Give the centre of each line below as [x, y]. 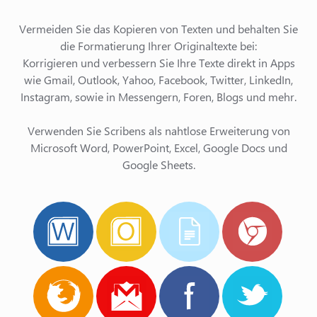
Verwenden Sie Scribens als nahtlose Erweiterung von [158, 131]
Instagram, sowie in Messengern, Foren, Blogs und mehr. [158, 97]
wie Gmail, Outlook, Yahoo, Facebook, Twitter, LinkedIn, [158, 80]
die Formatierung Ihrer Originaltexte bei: [158, 46]
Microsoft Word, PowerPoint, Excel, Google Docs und [158, 148]
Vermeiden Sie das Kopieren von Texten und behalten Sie [158, 29]
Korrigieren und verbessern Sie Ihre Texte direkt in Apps [158, 63]
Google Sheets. [158, 165]
